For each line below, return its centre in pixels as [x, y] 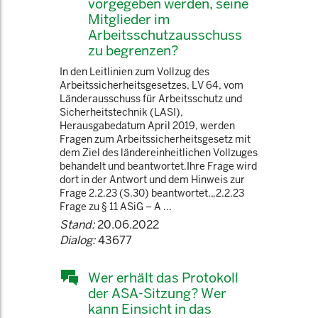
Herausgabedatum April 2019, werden [147, 126]
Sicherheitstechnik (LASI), [121, 112]
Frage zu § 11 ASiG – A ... [116, 207]
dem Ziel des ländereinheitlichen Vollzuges [159, 153]
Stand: [77, 225]
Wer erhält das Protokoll [163, 278]
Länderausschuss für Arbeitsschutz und [151, 99]
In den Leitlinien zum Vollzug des [135, 72]
